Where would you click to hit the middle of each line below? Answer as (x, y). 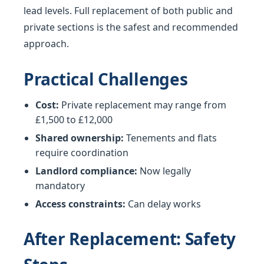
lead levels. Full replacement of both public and (128, 11)
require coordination (82, 153)
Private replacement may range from (143, 105)
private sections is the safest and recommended (131, 27)
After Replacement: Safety (130, 239)
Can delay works (163, 204)
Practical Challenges (106, 79)
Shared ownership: (80, 138)
